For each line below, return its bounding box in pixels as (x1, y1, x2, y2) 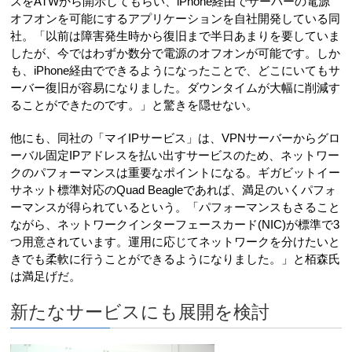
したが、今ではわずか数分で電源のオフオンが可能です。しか (10, 46, 341, 60)
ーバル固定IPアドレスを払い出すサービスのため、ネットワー (10, 148, 340, 162)
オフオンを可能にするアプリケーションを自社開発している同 (10, 11, 341, 25)
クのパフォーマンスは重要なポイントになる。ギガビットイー (10, 165, 341, 179)
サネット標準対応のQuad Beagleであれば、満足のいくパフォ (10, 182, 337, 196)
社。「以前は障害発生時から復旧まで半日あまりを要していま (10, 28, 341, 42)
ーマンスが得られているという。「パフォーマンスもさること (10, 200, 341, 214)
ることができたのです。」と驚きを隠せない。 (10, 97, 258, 112)
